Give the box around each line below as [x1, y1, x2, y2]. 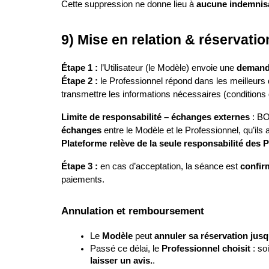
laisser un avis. [90, 255, 153, 265]
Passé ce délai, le [90, 243, 162, 253]
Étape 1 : [61, 63, 98, 73]
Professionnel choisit [162, 243, 250, 253]
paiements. [61, 175, 104, 184]
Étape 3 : [61, 162, 98, 171]
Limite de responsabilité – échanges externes [61, 112, 250, 122]
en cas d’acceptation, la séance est [98, 162, 240, 171]
